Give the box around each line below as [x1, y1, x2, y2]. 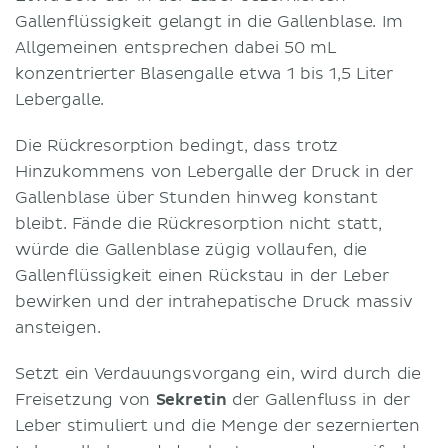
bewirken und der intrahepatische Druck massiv [15, 291, 413, 312]
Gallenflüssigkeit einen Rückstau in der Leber [15, 265, 389, 286]
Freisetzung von [15, 389, 156, 410]
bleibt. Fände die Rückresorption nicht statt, [15, 213, 382, 234]
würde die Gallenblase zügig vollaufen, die [15, 239, 368, 260]
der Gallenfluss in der [226, 389, 411, 410]
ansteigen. [15, 317, 101, 338]
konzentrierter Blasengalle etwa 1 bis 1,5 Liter [15, 63, 394, 84]
